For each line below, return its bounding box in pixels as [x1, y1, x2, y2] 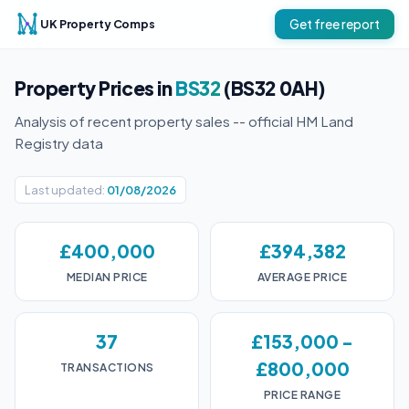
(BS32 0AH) [220, 76, 326, 100]
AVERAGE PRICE [257, 270, 348, 284]
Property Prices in [15, 76, 176, 100]
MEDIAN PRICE [66, 270, 148, 284]
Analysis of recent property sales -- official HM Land [15, 112, 353, 130]
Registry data [15, 134, 103, 152]
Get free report [289, 16, 380, 32]
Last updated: [25, 183, 105, 197]
